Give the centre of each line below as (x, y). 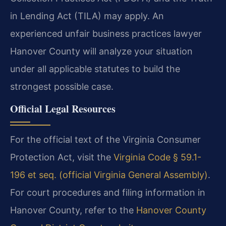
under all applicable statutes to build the (95, 69)
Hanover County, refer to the (73, 210)
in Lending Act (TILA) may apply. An (87, 16)
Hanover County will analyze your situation (101, 51)
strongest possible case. (62, 87)
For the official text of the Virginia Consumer (105, 139)
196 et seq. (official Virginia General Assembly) (109, 175)
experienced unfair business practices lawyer (106, 34)
